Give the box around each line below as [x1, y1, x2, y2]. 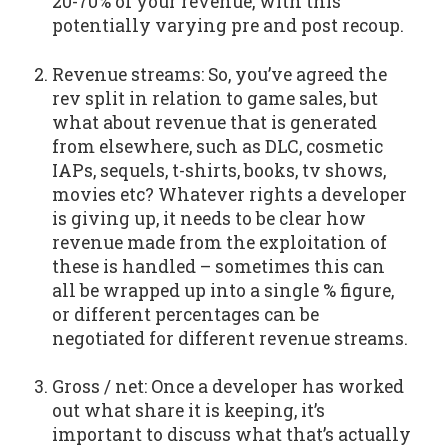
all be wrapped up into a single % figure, [51, 278, 394, 302]
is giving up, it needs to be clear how [51, 206, 366, 230]
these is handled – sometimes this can [51, 254, 385, 278]
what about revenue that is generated [51, 110, 377, 134]
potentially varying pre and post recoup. [51, 14, 404, 38]
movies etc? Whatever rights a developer [51, 182, 407, 206]
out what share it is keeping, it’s [51, 399, 325, 423]
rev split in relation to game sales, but [51, 86, 378, 110]
